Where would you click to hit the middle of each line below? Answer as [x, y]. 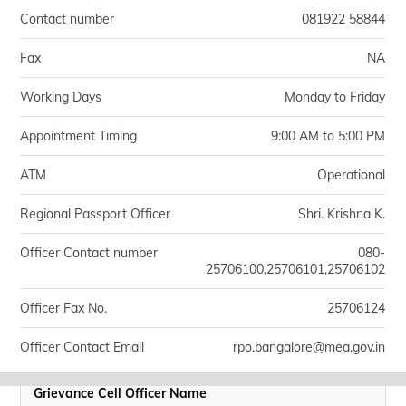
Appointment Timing [79, 136]
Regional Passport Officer [96, 214]
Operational [352, 175]
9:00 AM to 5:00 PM [329, 136]
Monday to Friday [335, 97]
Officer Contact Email [82, 347]
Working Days [61, 97]
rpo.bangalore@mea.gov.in [309, 347]
